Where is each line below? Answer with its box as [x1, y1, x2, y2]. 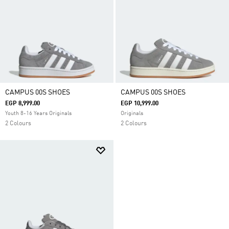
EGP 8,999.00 [5, 101, 40, 107]
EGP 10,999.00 [121, 101, 158, 107]
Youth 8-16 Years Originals [5, 111, 72, 117]
